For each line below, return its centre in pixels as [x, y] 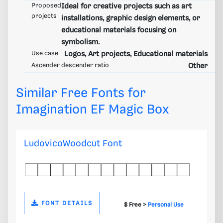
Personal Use [166, 205]
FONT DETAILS [66, 203]
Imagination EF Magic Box [92, 110]
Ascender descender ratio [70, 65]
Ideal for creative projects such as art [126, 6]
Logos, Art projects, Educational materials [136, 54]
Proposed [46, 5]
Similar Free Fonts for [81, 93]
